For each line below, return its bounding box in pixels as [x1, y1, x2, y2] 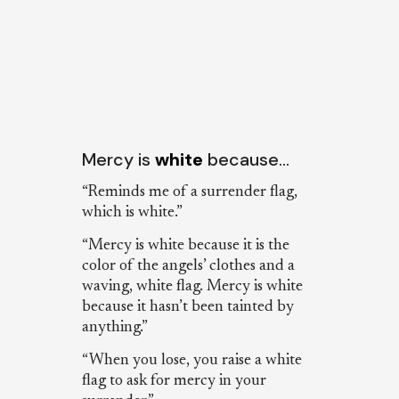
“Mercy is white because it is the [81, 237, 289, 254]
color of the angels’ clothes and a [81, 257, 295, 274]
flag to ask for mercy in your [81, 373, 266, 390]
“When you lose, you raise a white [81, 353, 302, 370]
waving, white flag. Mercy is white [81, 278, 303, 295]
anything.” [81, 319, 148, 336]
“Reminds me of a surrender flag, [81, 183, 297, 200]
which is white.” [81, 204, 183, 221]
